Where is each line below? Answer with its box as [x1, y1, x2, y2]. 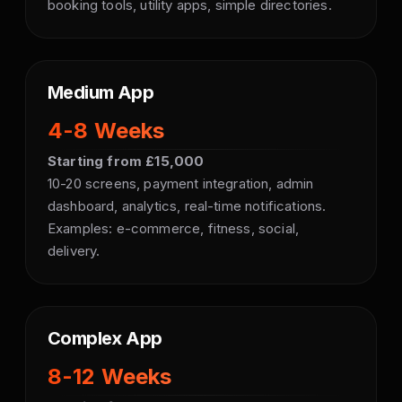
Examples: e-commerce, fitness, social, [48, 220, 300, 237]
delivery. [48, 242, 100, 259]
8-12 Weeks [48, 363, 172, 389]
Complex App [48, 328, 162, 349]
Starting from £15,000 [48, 153, 205, 170]
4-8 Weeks [48, 118, 165, 144]
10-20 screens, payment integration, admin [48, 175, 314, 192]
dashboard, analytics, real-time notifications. [48, 197, 327, 214]
